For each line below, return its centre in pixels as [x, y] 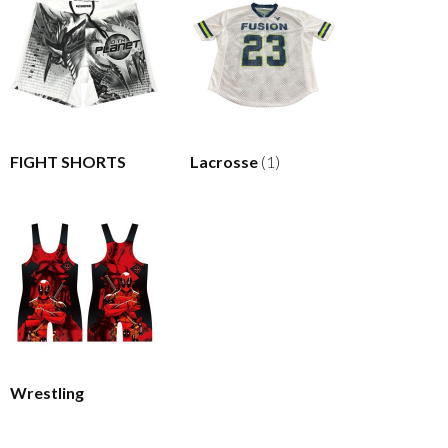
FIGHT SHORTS [68, 161]
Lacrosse [225, 161]
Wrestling [47, 392]
